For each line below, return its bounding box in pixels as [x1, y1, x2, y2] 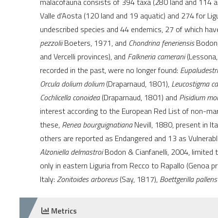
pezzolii [40, 37, 62, 49]
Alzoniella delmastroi [40, 146, 103, 158]
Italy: [40, 173, 57, 185]
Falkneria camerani [127, 51, 187, 63]
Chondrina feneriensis [128, 37, 194, 49]
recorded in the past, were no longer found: [40, 64, 180, 76]
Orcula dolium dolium [40, 78, 106, 90]
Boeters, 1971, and [62, 37, 128, 49]
